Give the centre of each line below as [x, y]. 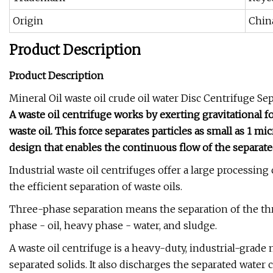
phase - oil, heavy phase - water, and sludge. [113, 226]
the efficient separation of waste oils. [96, 187]
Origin [28, 21]
